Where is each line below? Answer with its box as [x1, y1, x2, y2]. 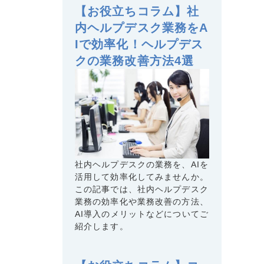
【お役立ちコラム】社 [75, 4, 200, 18]
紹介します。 [75, 221, 128, 231]
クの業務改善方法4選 [75, 54, 194, 67]
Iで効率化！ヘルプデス [75, 37, 204, 51]
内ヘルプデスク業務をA [75, 21, 209, 34]
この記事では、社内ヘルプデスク [75, 184, 209, 194]
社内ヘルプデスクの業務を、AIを [75, 159, 209, 169]
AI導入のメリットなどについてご [75, 209, 209, 219]
